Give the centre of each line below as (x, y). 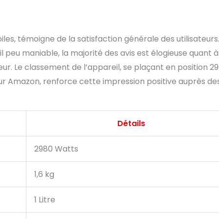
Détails (131, 124)
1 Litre (45, 200)
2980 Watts (56, 149)
